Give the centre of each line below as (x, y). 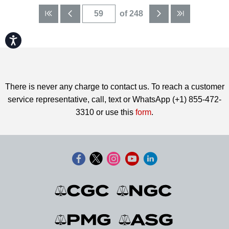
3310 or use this (106, 112)
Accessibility (35, 38)
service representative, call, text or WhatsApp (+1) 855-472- (114, 99)
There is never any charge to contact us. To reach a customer (114, 87)
